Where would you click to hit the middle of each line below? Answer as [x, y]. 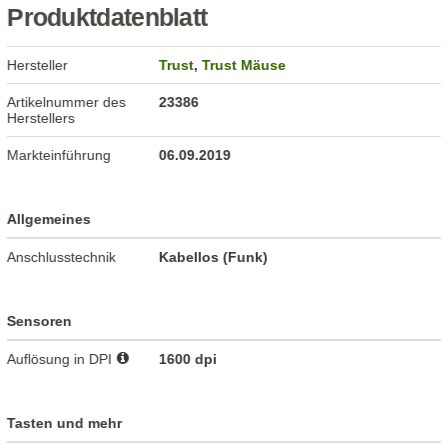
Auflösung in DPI [62, 359]
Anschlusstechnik [62, 257]
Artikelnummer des [67, 102]
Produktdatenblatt [107, 18]
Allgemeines [49, 219]
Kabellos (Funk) [214, 257]
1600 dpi [188, 359]
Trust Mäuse [244, 65]
